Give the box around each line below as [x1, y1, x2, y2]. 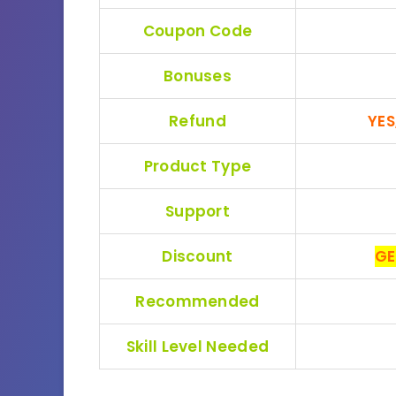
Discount [162, 245, 233, 267]
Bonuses [163, 65, 232, 87]
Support [164, 200, 231, 222]
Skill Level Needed [126, 335, 270, 357]
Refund [169, 110, 226, 132]
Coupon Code [142, 19, 253, 42]
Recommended [135, 290, 260, 312]
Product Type [143, 155, 252, 177]
